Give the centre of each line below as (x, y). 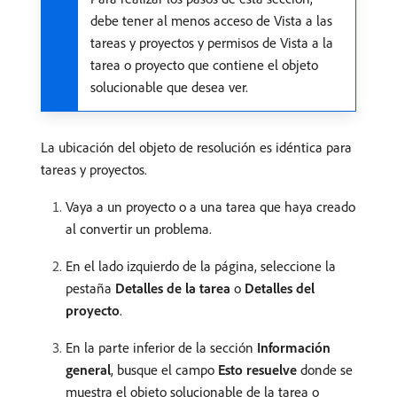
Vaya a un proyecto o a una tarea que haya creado (210, 207)
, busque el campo (164, 370)
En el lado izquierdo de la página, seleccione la (201, 266)
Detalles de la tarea (173, 288)
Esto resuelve (257, 370)
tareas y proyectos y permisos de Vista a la (212, 43)
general (88, 370)
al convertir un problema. (139, 229)
